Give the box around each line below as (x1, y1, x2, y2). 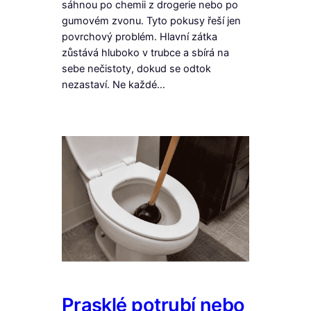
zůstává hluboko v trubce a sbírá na (61, 46, 229, 59)
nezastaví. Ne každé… (61, 78, 165, 91)
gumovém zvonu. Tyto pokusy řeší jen (61, 14, 241, 27)
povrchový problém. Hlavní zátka (61, 30, 217, 43)
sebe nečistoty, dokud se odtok (61, 62, 211, 75)
